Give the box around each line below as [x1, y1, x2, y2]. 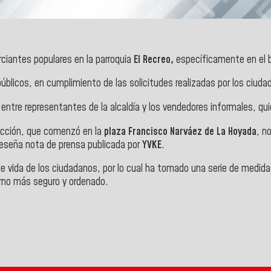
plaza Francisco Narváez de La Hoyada [104, 124, 256, 139]
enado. [81, 175, 111, 190]
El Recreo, [134, 52, 174, 67]
